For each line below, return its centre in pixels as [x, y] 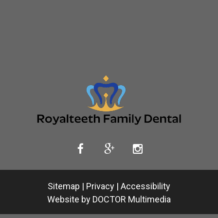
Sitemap [64, 186]
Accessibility [145, 186]
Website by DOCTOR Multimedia [109, 200]
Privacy [100, 186]
